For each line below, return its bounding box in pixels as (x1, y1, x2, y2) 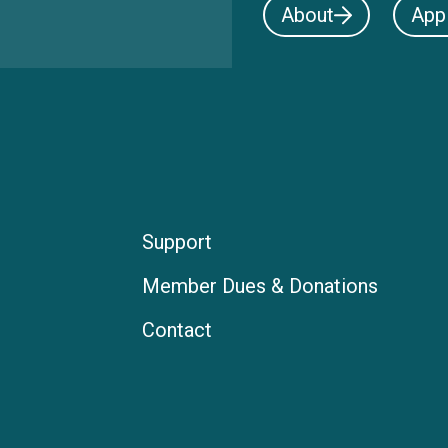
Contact (141, 318, 212, 342)
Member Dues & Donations (141, 274, 378, 298)
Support (141, 230, 212, 254)
